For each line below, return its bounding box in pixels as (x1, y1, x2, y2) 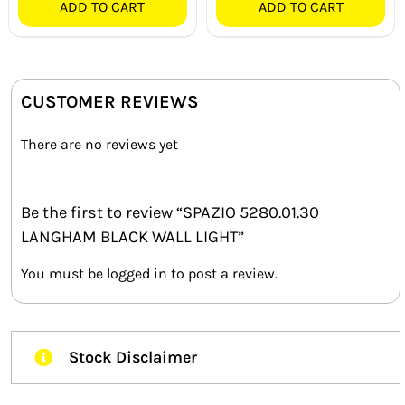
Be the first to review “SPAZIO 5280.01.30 (21, 202, 319, 222)
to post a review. (167, 264, 278, 282)
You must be (21, 264, 107, 282)
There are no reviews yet (21, 135, 178, 153)
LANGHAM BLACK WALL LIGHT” (21, 226, 244, 247)
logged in (107, 264, 167, 282)
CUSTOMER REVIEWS (21, 90, 199, 112)
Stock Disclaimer (69, 346, 197, 367)
